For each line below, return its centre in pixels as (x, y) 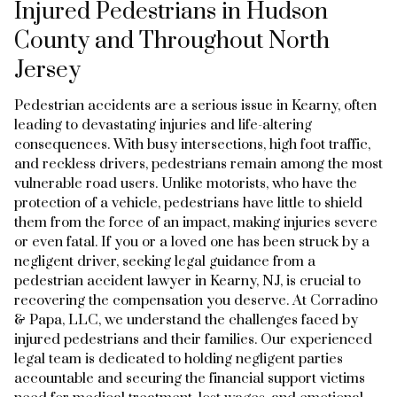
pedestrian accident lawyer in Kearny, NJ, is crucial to (187, 280)
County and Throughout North (172, 41)
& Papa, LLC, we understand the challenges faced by (186, 319)
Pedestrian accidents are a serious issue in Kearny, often (195, 105)
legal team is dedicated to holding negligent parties (179, 358)
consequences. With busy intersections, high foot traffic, (192, 144)
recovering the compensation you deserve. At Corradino (196, 300)
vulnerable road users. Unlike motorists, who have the (186, 183)
